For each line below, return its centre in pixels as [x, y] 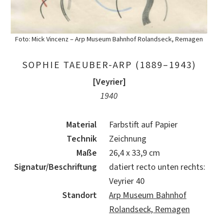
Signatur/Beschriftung [55, 167]
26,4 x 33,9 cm [135, 153]
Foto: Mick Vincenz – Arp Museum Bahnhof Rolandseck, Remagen [109, 39]
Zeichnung [128, 139]
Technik [82, 139]
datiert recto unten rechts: [157, 167]
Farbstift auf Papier [143, 125]
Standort [80, 195]
